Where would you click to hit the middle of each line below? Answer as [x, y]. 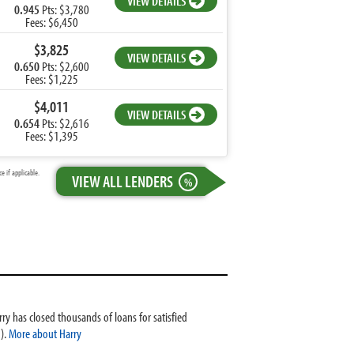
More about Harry [45, 333]
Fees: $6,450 [51, 22]
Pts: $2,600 [64, 66]
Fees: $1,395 [51, 136]
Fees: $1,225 [51, 79]
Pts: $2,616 [64, 123]
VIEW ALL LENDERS [122, 181]
